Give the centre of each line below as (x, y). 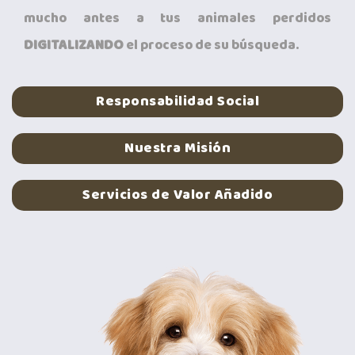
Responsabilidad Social (177, 101)
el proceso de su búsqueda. (211, 45)
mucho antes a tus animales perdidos (177, 18)
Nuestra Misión (177, 148)
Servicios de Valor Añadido (177, 195)
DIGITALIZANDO (74, 45)
